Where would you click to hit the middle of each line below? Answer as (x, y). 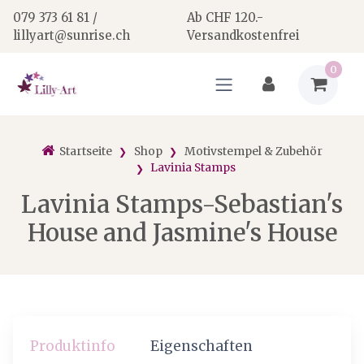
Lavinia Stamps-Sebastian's (182, 204)
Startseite (85, 151)
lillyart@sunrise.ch (71, 35)
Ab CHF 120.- (225, 17)
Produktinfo (73, 347)
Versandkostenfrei (244, 35)
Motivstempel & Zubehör (253, 151)
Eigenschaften (201, 347)
